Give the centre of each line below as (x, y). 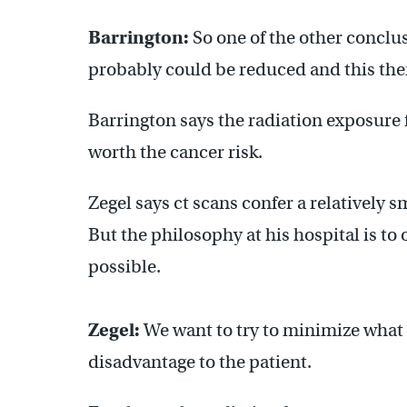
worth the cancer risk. (175, 152)
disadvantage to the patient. (200, 362)
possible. (124, 267)
